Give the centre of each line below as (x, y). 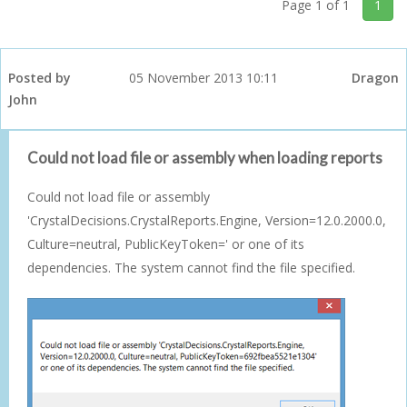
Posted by (40, 77)
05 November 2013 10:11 (203, 77)
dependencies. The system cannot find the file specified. (191, 267)
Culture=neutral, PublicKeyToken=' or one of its (166, 243)
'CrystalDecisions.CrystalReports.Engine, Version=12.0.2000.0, (207, 220)
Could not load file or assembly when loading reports (205, 157)
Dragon (375, 77)
